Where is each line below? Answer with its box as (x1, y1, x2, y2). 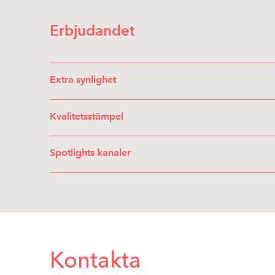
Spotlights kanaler (50, 147, 131, 158)
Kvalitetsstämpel (50, 110, 123, 122)
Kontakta (50, 246, 141, 273)
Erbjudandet (50, 21, 134, 39)
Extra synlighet (50, 74, 116, 85)
